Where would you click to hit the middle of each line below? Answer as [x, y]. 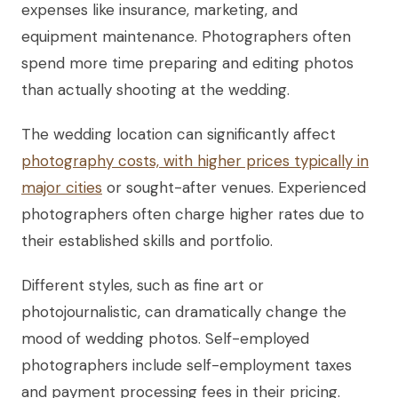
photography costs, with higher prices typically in [195, 160]
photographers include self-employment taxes [187, 365]
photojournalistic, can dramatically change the [184, 311]
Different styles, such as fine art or [143, 285]
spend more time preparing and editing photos [187, 63]
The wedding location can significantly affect [179, 134]
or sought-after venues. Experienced [234, 187]
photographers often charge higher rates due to [193, 214]
